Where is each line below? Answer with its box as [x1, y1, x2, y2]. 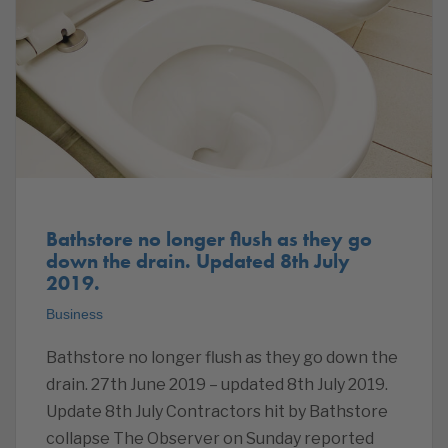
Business [46, 306, 103, 322]
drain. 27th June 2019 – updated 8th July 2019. [46, 375, 388, 394]
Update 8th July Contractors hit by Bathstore [46, 402, 388, 421]
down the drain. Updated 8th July [46, 248, 350, 274]
